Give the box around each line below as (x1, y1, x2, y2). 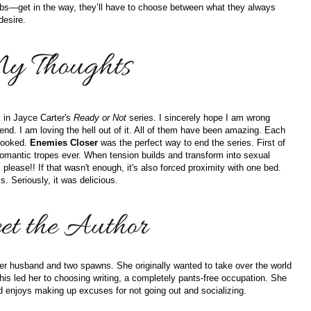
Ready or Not (74, 112, 129, 124)
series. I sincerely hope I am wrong (129, 112, 270, 124)
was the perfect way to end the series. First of (101, 137, 285, 149)
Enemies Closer (30, 137, 101, 149)
